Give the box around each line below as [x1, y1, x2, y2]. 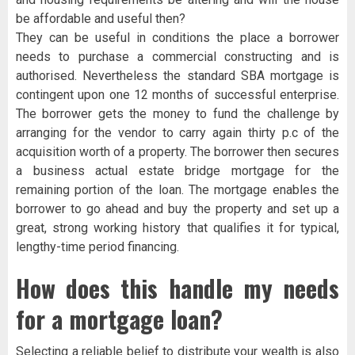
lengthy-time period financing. [16, 239, 179, 255]
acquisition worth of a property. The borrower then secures [16, 144, 339, 160]
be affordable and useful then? [16, 11, 185, 27]
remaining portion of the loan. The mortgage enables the [16, 182, 339, 198]
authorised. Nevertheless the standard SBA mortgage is [16, 68, 339, 84]
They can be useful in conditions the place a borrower [16, 30, 339, 46]
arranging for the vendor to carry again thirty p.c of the [16, 125, 339, 141]
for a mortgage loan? [16, 301, 223, 338]
